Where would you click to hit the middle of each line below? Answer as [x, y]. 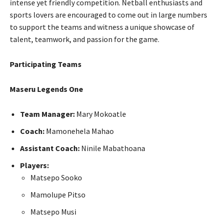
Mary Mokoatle [100, 114]
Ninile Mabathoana [112, 148]
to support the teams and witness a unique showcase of [102, 27]
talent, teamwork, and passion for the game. [85, 39]
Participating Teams [46, 64]
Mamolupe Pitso [58, 195]
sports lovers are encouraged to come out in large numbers [109, 15]
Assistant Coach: [50, 148]
